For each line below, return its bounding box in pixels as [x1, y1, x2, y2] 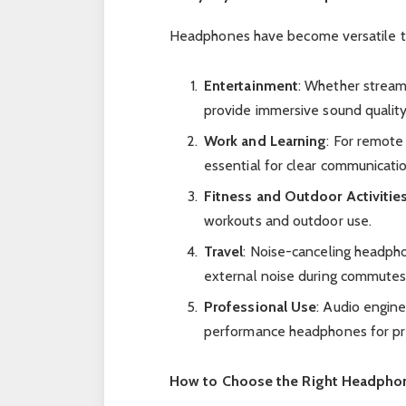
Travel [203, 242, 244, 260]
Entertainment [203, 76, 299, 94]
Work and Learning [203, 131, 327, 150]
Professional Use [203, 297, 317, 315]
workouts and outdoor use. [203, 211, 372, 229]
